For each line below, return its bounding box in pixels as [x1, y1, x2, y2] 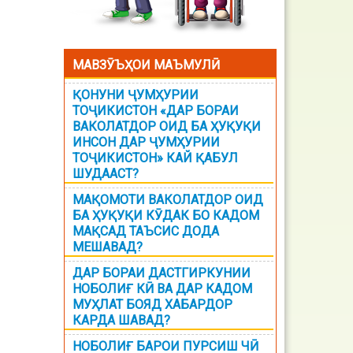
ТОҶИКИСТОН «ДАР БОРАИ [72, 103, 239, 118]
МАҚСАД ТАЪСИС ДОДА [72, 224, 219, 239]
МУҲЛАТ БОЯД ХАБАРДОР [72, 297, 232, 312]
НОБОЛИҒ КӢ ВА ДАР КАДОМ [72, 281, 252, 296]
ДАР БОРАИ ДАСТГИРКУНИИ [72, 266, 251, 281]
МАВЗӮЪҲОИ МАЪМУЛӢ [72, 58, 220, 72]
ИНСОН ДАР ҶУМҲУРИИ [72, 135, 220, 150]
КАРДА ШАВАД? [72, 313, 170, 328]
